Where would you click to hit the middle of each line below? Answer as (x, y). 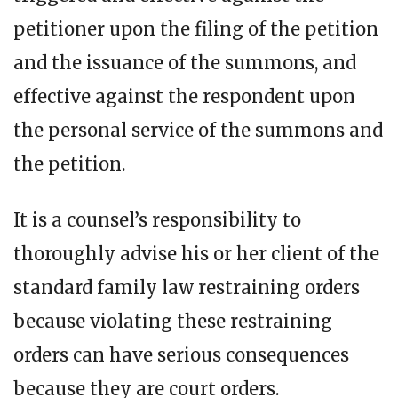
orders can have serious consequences (181, 354)
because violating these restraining (173, 321)
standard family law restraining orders (187, 287)
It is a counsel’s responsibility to (157, 219)
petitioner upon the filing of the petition (196, 28)
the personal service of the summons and (198, 130)
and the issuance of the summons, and (185, 62)
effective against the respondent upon (184, 96)
